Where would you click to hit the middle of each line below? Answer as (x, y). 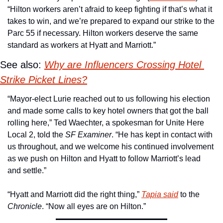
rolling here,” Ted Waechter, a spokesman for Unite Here (106, 123)
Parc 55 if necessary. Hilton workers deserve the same (103, 33)
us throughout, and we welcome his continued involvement (111, 147)
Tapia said (160, 195)
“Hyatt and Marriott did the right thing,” (74, 195)
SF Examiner (88, 135)
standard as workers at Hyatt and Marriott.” (82, 45)
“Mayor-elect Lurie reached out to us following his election (109, 99)
